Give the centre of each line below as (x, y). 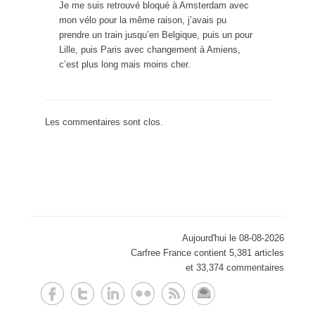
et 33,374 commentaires (235, 267)
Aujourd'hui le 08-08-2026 (233, 238)
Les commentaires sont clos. (104, 122)
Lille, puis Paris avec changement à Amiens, (150, 49)
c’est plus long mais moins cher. (125, 64)
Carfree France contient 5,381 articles (207, 252)
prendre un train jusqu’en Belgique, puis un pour (156, 34)
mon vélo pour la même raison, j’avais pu (143, 20)
